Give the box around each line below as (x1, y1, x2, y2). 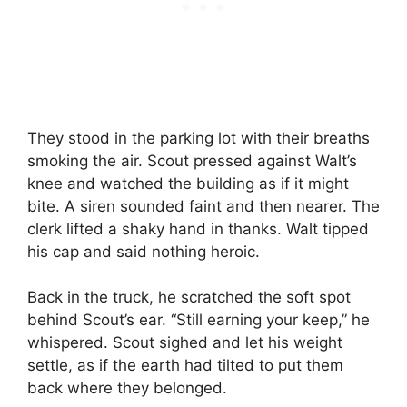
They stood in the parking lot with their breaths (27, 128, 370, 147)
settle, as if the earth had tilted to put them (27, 356, 343, 375)
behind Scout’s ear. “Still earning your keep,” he (27, 311, 370, 330)
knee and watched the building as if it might (27, 174, 349, 193)
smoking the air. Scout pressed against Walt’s (27, 151, 357, 170)
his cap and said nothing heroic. (27, 242, 260, 261)
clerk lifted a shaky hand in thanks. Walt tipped (27, 219, 369, 238)
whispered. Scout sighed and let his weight (27, 333, 342, 352)
